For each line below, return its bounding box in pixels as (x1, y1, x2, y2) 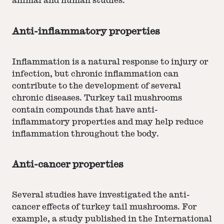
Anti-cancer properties (12, 159, 123, 169)
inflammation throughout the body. (12, 129, 159, 138)
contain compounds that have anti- (12, 105, 158, 114)
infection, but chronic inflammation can (12, 69, 178, 78)
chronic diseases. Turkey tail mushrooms (12, 93, 182, 102)
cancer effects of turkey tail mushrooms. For (12, 202, 196, 211)
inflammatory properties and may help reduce (12, 117, 203, 126)
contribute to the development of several (12, 81, 181, 90)
